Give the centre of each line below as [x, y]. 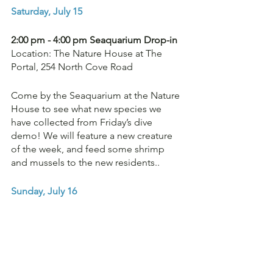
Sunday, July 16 [44, 191]
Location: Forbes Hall [57, 246]
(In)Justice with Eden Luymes [73, 233]
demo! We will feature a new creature [93, 136]
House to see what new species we [87, 109]
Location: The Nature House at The [88, 53]
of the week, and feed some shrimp [89, 149]
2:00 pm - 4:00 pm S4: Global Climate [92, 220]
